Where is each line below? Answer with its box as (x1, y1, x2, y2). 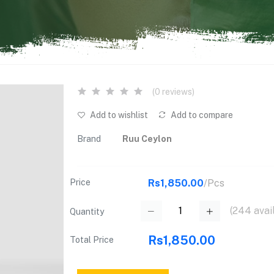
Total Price (70, 235, 114, 245)
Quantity (70, 207, 104, 217)
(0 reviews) (152, 87, 194, 97)
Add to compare (169, 110, 233, 120)
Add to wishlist (88, 110, 148, 120)
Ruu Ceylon (122, 133, 172, 144)
